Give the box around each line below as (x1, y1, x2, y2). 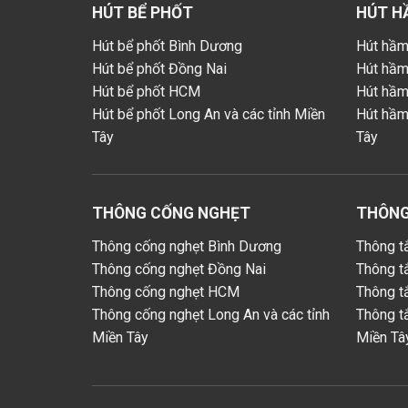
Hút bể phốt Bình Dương (91, 37, 242, 56)
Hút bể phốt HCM (91, 83, 200, 101)
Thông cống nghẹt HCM (91, 282, 240, 301)
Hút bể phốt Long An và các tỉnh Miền (91, 106, 325, 124)
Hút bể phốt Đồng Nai (91, 60, 227, 78)
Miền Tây (91, 328, 148, 346)
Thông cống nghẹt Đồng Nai (91, 260, 266, 278)
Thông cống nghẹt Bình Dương (91, 237, 281, 255)
